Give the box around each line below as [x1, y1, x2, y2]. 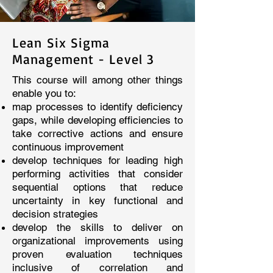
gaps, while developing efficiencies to [12, 114, 183, 126]
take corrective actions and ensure [12, 127, 183, 140]
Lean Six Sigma [12, 34, 110, 51]
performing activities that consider [12, 168, 183, 180]
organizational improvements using [12, 235, 183, 247]
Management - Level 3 [12, 51, 155, 67]
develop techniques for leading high [12, 154, 183, 166]
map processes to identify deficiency [12, 101, 183, 113]
